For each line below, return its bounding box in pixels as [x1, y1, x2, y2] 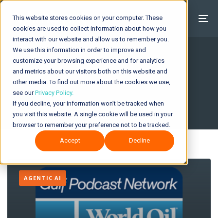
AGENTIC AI [24, 174, 61, 182]
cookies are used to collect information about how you [13, 25, 166, 32]
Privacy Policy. [35, 89, 73, 96]
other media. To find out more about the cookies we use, [13, 78, 170, 86]
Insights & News [7, 71, 185, 100]
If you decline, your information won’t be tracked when [13, 100, 164, 107]
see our [13, 89, 35, 96]
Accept [59, 137, 80, 145]
